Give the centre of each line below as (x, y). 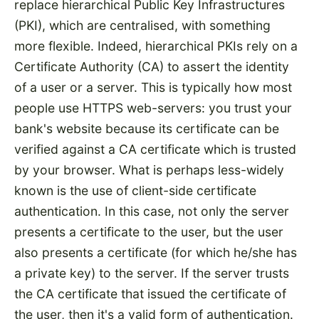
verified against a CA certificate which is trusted (155, 149)
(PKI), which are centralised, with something (142, 25)
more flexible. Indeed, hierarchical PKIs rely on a (156, 46)
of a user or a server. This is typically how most (153, 87)
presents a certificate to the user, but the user (149, 231)
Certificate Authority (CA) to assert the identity (152, 66)
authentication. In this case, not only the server (152, 211)
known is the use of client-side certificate (135, 190)
